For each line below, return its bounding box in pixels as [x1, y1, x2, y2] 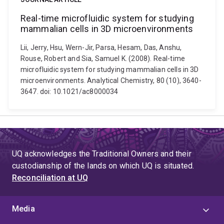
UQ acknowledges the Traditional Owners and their [12, 149, 191, 158]
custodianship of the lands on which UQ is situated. [12, 161, 194, 170]
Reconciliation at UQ [12, 173, 88, 182]
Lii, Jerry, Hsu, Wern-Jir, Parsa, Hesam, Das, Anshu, [20, 43, 182, 51]
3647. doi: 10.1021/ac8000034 [20, 87, 118, 95]
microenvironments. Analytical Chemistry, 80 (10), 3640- [20, 76, 201, 84]
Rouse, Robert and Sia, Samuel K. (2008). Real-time [20, 54, 185, 62]
